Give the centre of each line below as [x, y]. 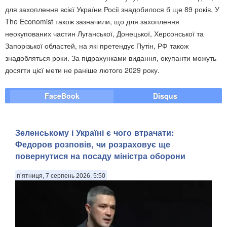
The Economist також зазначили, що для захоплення [92, 21]
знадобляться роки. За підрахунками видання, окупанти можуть [111, 58]
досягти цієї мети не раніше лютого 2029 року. [82, 70]
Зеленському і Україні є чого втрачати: [94, 133]
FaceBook [62, 96]
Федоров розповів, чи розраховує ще [93, 144]
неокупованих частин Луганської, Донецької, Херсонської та [104, 33]
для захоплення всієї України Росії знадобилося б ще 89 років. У [112, 9]
